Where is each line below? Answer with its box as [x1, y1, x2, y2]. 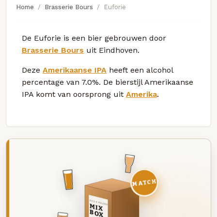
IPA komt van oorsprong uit [22, 89, 126, 99]
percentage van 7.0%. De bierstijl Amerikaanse [22, 77, 193, 87]
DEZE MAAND [89, 199, 108, 206]
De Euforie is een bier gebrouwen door [22, 33, 166, 43]
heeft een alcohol [107, 65, 173, 75]
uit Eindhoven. [84, 45, 139, 55]
